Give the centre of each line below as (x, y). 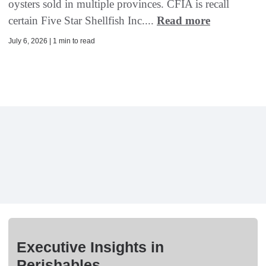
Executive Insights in (90, 247)
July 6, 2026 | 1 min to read (52, 41)
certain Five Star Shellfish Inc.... (83, 21)
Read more (183, 21)
